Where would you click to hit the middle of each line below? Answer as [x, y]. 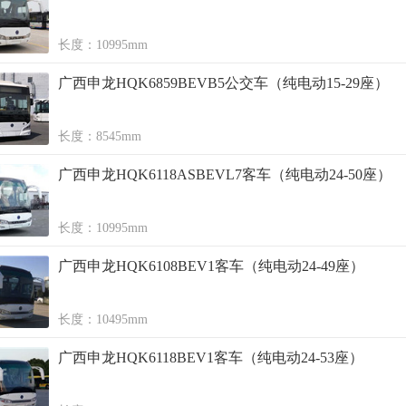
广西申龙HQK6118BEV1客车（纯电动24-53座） [211, 358]
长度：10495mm [103, 319]
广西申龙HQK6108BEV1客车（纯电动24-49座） [211, 266]
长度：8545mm [100, 136]
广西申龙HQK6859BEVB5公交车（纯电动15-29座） [223, 83]
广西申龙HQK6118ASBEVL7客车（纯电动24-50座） [225, 174]
